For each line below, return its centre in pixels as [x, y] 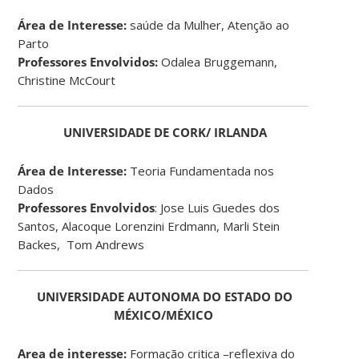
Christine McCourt [67, 80]
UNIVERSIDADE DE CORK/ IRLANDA [165, 132]
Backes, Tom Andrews [81, 244]
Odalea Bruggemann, [218, 61]
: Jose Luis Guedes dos [218, 207]
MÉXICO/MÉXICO [163, 315]
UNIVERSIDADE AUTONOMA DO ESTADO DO [165, 296]
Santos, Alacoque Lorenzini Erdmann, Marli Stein [149, 226]
